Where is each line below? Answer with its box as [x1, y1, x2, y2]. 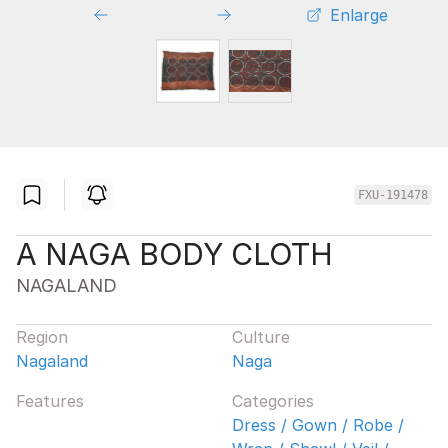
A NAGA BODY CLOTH [16, 235, 333, 272]
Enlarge [329, 4, 388, 25]
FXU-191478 [358, 187, 428, 202]
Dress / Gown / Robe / [232, 414, 404, 435]
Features [16, 390, 84, 411]
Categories [232, 390, 314, 411]
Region [16, 326, 68, 347]
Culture [232, 326, 290, 347]
